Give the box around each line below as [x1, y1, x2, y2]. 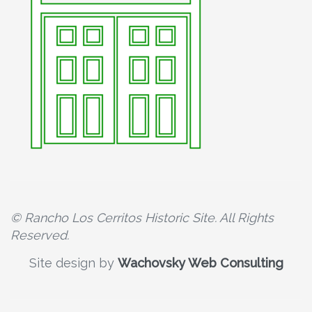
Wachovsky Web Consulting [117, 255, 283, 270]
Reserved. [10, 227, 69, 242]
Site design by [29, 255, 118, 270]
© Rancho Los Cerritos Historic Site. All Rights [10, 210, 274, 225]
